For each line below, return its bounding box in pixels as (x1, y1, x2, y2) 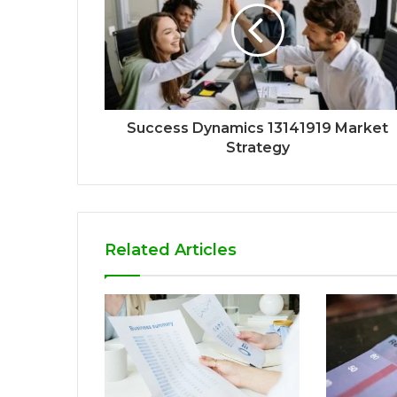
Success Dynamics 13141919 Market (127, 119, 388, 136)
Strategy (225, 138, 290, 156)
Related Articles (105, 239, 237, 260)
